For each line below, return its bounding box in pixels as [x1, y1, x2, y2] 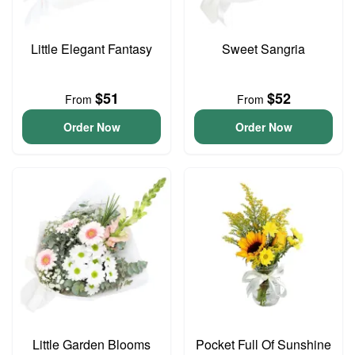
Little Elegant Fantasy [31, 40, 152, 58]
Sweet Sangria [222, 40, 305, 58]
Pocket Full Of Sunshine [196, 335, 331, 353]
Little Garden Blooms [32, 335, 151, 353]
